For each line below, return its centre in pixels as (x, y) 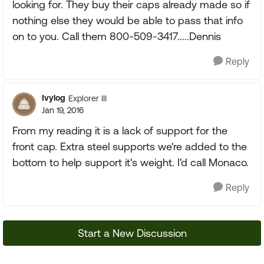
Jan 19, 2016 (63, 110)
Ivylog (54, 98)
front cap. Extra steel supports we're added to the (130, 146)
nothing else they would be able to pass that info (128, 20)
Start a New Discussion (132, 233)
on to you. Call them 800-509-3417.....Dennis (117, 36)
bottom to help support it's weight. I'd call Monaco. (131, 162)
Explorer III (88, 98)
